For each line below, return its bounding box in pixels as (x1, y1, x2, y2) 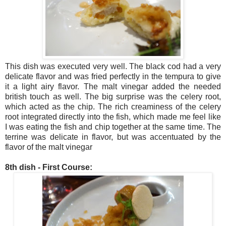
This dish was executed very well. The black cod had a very (5, 62, 221, 71)
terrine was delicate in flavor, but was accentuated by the (5, 132, 221, 141)
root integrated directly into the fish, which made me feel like (5, 112, 221, 121)
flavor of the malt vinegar (5, 142, 92, 151)
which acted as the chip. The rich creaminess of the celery (5, 102, 221, 111)
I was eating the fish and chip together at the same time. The (5, 122, 221, 131)
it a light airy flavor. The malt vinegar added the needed (5, 82, 221, 91)
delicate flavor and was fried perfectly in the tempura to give (5, 72, 221, 81)
